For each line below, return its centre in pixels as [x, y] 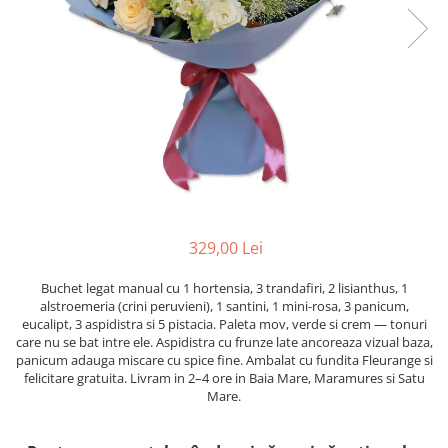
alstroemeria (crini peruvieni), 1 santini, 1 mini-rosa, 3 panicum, [224, 306]
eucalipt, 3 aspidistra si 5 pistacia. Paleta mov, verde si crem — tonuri [224, 324]
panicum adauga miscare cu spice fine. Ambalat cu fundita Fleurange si [224, 360]
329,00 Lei [226, 248]
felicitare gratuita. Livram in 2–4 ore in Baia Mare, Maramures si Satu [224, 378]
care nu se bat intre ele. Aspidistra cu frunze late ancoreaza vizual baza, [224, 342]
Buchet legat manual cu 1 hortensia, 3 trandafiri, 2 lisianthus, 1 [224, 288]
